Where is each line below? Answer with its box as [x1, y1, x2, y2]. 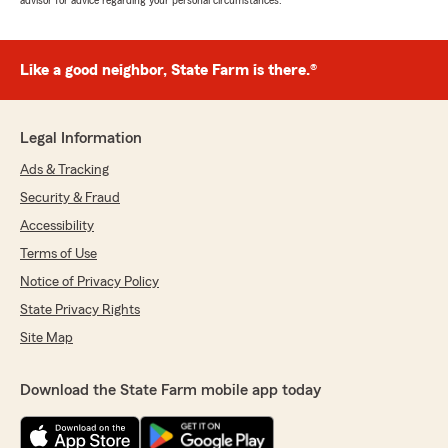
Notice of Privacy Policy [20, 275, 159, 289]
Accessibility [20, 219, 94, 233]
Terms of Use [20, 247, 97, 261]
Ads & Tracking [20, 163, 109, 177]
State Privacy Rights [20, 303, 140, 317]
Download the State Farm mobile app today [20, 382, 321, 398]
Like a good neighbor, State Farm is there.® [20, 62, 317, 78]
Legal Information [20, 130, 142, 146]
